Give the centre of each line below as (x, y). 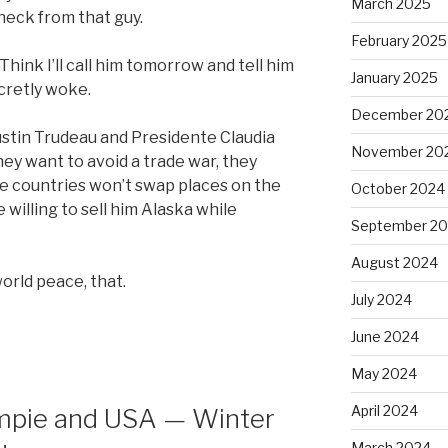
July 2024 (381, 299)
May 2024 (383, 373)
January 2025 (394, 77)
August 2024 (394, 262)
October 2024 (397, 188)
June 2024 (384, 336)
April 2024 (384, 410)
